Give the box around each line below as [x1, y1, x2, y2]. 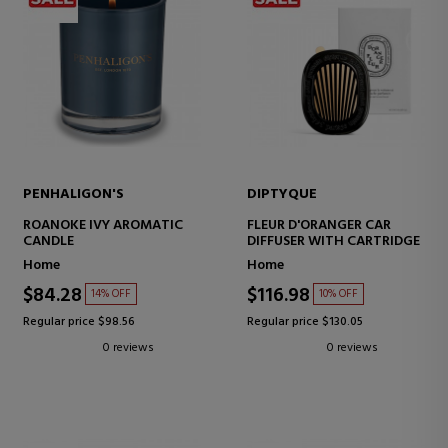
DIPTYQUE [247, 182, 317, 206]
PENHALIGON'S [23, 182, 124, 206]
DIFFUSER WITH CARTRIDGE [247, 229, 420, 253]
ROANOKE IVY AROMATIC [23, 213, 183, 237]
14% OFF [91, 284, 131, 303]
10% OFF [319, 284, 358, 303]
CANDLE [23, 229, 74, 253]
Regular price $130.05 [247, 311, 363, 332]
